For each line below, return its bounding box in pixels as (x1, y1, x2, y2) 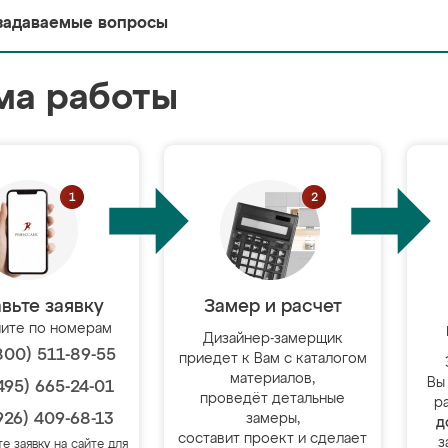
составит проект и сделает (178, 432, 368, 446)
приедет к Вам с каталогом (178, 352, 367, 366)
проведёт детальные (200, 392, 346, 406)
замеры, (245, 412, 300, 426)
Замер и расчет (203, 298, 342, 316)
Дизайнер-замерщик (202, 332, 343, 346)
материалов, (230, 372, 316, 386)
